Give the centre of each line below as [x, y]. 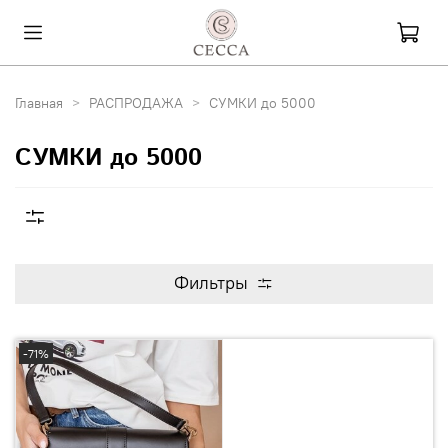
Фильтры [211, 283]
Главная [39, 102]
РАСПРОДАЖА [136, 102]
